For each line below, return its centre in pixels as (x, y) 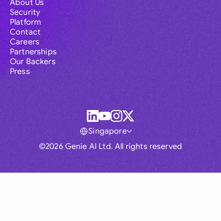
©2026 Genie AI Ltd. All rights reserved (110, 147)
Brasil (87, 203)
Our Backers (33, 62)
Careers (25, 42)
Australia (87, 182)
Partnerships (33, 52)
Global (87, 161)
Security (25, 13)
